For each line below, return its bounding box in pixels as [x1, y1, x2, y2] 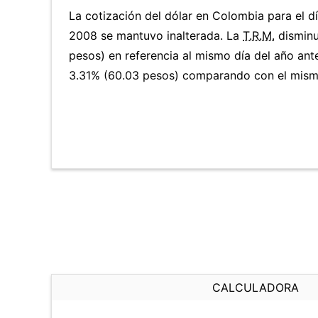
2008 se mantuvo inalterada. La [69, 28, 243, 43]
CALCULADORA [212, 280, 299, 295]
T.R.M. [243, 28, 275, 43]
